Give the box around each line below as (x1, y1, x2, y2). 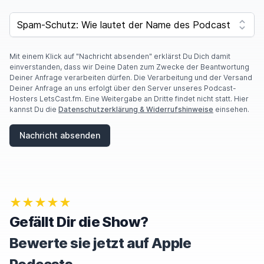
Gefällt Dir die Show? (9, 213, 148, 230)
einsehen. (213, 105, 249, 114)
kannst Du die (9, 105, 58, 114)
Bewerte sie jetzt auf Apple (9, 235, 192, 252)
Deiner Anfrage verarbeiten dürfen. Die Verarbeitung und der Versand (9, 73, 252, 82)
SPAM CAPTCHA (9, 12, 71, 21)
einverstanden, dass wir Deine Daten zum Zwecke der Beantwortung (9, 62, 249, 71)
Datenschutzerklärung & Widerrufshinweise (58, 105, 213, 114)
